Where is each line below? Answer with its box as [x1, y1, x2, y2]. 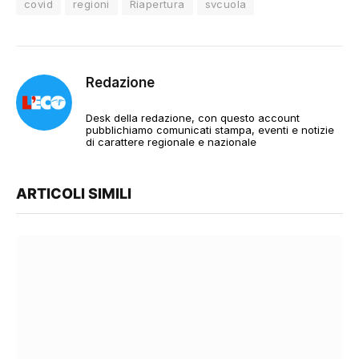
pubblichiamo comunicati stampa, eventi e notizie [86, 123, 334, 136]
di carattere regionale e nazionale [86, 135, 256, 148]
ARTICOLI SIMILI [16, 184, 131, 202]
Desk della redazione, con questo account [86, 111, 300, 124]
